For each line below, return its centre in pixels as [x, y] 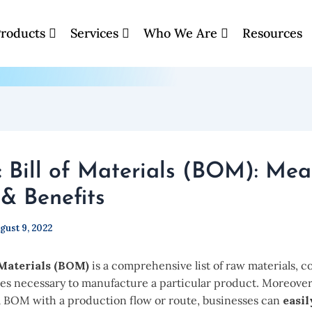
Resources [272, 33]
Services [96, 33]
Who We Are [182, 33]
